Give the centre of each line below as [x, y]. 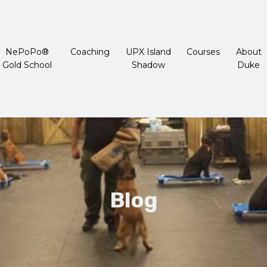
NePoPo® [27, 52]
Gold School [27, 65]
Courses [204, 52]
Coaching [90, 52]
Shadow [148, 65]
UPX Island [148, 52]
